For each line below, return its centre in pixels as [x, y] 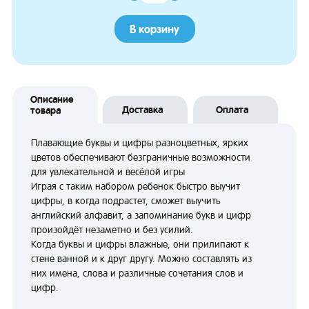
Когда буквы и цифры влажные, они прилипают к [140, 245]
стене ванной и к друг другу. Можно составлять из [141, 259]
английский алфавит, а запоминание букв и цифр [141, 216]
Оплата [232, 110]
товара [45, 111]
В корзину [154, 29]
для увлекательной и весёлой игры [108, 172]
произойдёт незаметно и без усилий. [112, 230]
